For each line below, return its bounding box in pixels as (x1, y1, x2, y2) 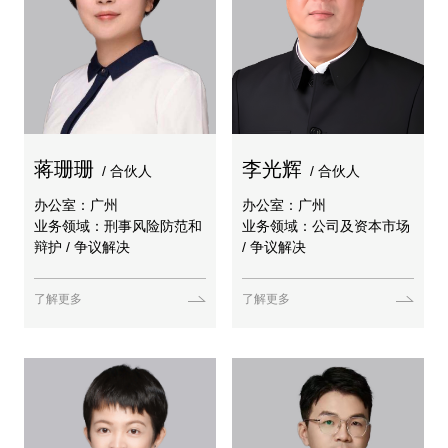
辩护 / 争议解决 (34, 238, 130, 255)
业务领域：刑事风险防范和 (34, 217, 202, 234)
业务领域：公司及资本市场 (242, 217, 410, 234)
